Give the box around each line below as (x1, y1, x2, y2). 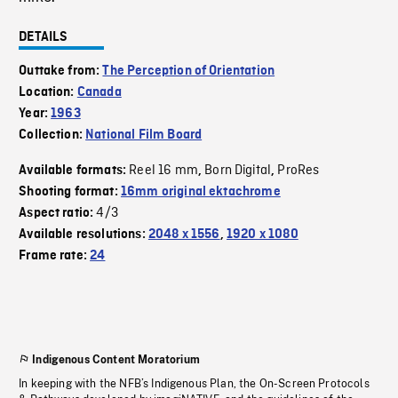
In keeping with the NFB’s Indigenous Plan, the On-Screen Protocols (19, 378, 370, 391)
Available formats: (19, 163, 130, 179)
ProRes (277, 162, 320, 180)
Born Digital (204, 162, 272, 180)
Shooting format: (19, 185, 121, 200)
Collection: (19, 128, 86, 143)
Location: (19, 85, 77, 100)
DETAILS (19, 30, 68, 45)
